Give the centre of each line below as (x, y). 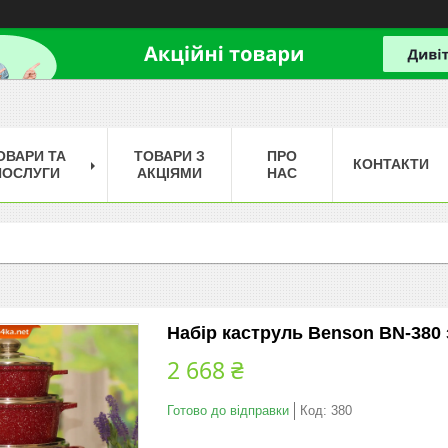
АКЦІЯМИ (169, 172)
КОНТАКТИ (391, 163)
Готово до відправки (228, 410)
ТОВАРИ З (169, 155)
